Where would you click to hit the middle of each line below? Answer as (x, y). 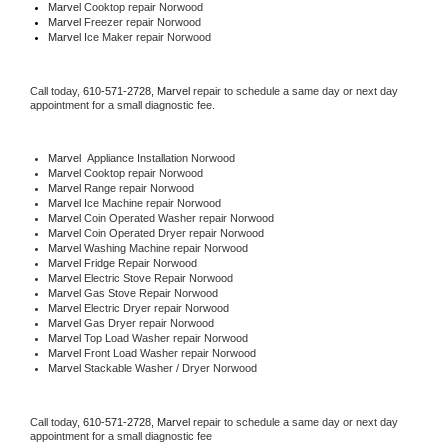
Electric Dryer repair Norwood (156, 307)
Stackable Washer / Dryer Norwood (170, 367)
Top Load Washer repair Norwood (165, 337)
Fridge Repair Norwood (140, 262)
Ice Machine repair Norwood (152, 202)
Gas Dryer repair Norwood (148, 322)
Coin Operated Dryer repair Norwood (173, 232)
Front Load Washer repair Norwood (169, 352)
